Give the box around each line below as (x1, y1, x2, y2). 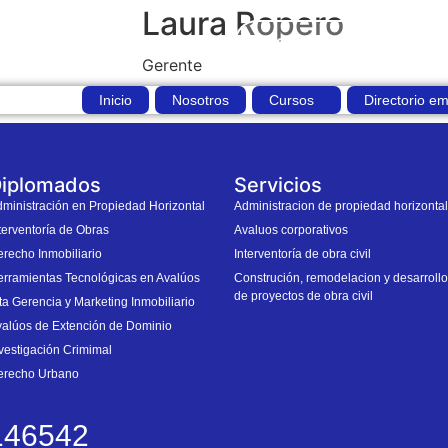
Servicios (233, 173, 322, 198)
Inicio (99, 92, 132, 108)
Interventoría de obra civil (233, 247, 371, 262)
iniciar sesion (287, 35, 363, 50)
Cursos (269, 92, 314, 108)
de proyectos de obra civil (233, 289, 373, 304)
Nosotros (172, 92, 229, 108)
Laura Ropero (141, 4, 344, 43)
